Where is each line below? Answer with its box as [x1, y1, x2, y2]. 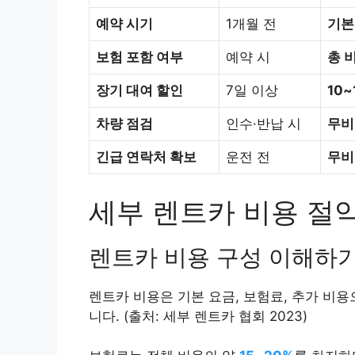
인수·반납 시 [226, 116, 301, 132]
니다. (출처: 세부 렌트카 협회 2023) [89, 307, 307, 324]
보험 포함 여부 [96, 49, 183, 66]
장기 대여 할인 [96, 82, 183, 99]
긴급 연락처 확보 [96, 149, 197, 166]
